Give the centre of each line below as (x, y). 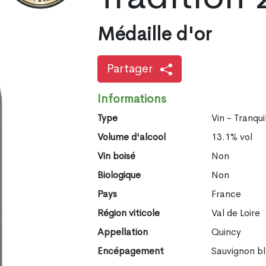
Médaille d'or (154, 34)
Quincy (227, 232)
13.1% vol (232, 137)
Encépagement (130, 251)
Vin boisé (116, 156)
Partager (131, 68)
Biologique (119, 175)
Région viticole (128, 213)
